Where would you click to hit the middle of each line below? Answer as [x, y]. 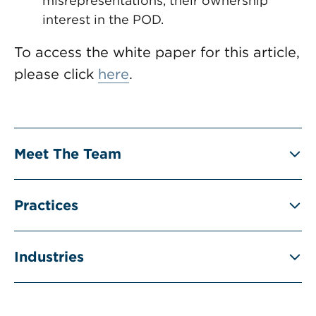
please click [56, 74]
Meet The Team [68, 154]
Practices [46, 205]
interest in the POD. [103, 19]
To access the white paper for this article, [157, 52]
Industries [49, 257]
